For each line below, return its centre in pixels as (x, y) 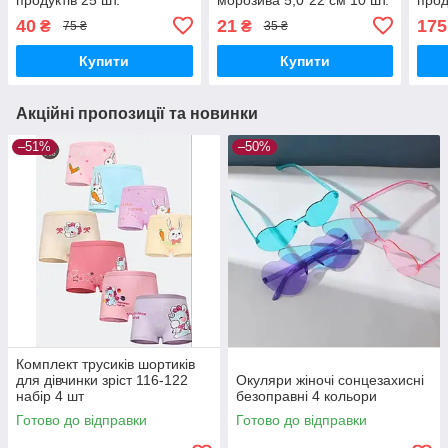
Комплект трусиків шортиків (105, 363)
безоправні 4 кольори (306, 395)
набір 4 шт (50, 395)
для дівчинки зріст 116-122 (102, 379)
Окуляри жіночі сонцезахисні (330, 379)
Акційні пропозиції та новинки (137, 113)
